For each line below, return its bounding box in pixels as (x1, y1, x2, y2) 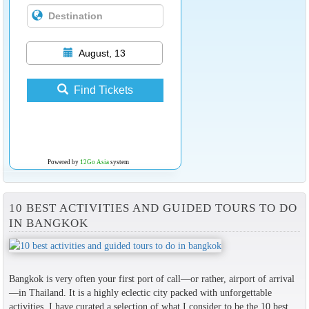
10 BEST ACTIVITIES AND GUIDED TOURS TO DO (8, 201, 298, 215)
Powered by (47, 159, 80, 166)
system (108, 159, 129, 166)
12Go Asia (79, 159, 109, 166)
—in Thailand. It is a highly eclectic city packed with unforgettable (8, 286, 272, 298)
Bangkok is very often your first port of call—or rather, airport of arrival (8, 272, 295, 284)
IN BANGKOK (8, 216, 88, 230)
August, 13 (78, 48, 126, 59)
